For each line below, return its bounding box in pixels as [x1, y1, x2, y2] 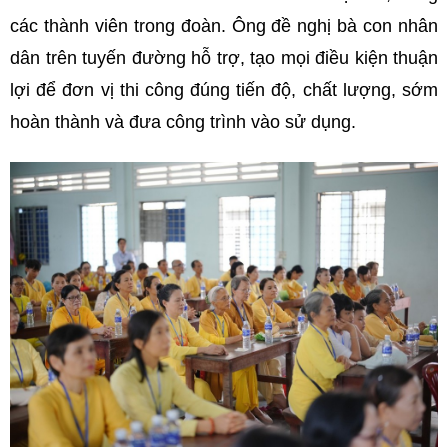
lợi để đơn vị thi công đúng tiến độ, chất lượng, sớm [10, 79, 438, 100]
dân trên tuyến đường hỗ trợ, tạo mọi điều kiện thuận [10, 47, 438, 68]
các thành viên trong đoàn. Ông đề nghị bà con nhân [10, 15, 438, 36]
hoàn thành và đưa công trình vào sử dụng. [10, 111, 356, 132]
